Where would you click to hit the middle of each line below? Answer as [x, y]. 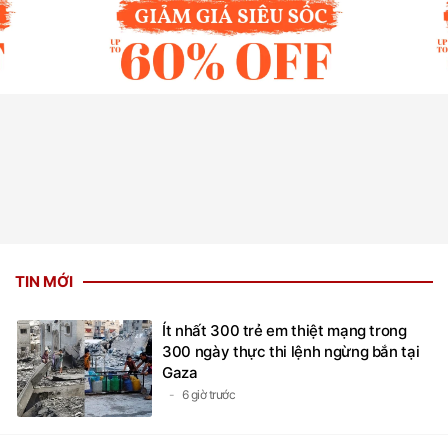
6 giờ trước [208, 394]
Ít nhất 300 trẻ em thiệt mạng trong [284, 330]
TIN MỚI [44, 281]
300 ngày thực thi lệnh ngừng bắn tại [291, 351]
